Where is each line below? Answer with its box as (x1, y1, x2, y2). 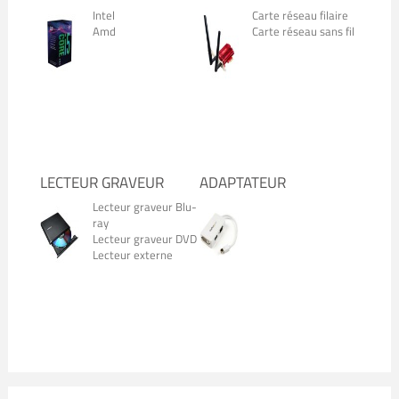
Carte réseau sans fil (251, 22, 354, 40)
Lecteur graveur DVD (92, 230, 197, 248)
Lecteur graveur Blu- (92, 198, 197, 216)
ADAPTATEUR (199, 171, 286, 194)
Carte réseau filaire (251, 6, 348, 24)
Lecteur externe (92, 246, 173, 264)
